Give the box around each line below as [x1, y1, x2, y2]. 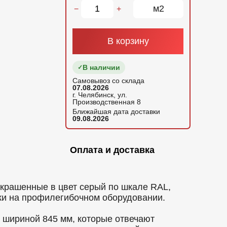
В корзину [107, 36, 149, 46]
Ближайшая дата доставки [72, 107, 160, 116]
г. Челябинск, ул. [72, 91, 127, 99]
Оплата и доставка [69, 145, 155, 155]
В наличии [83, 63, 120, 71]
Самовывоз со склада [72, 77, 144, 85]
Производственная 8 [72, 98, 141, 106]
